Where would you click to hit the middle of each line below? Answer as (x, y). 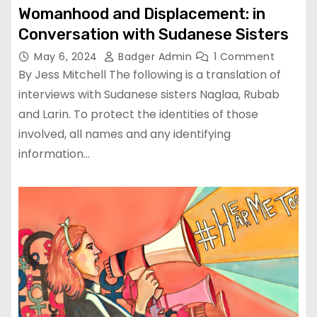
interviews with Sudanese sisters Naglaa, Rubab (149, 95)
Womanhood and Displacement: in (142, 14)
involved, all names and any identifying (125, 134)
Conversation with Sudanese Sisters (154, 35)
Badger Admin (155, 57)
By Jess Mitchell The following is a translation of (150, 75)
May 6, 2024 (67, 57)
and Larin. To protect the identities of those (138, 115)
